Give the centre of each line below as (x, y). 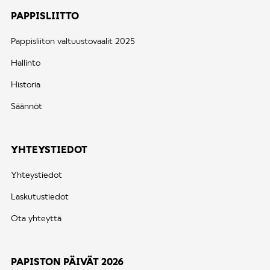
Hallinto (26, 63)
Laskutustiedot (40, 196)
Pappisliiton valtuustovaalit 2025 (73, 41)
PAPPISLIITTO (45, 16)
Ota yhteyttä (36, 218)
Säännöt (27, 106)
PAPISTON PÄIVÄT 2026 (67, 262)
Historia (26, 84)
